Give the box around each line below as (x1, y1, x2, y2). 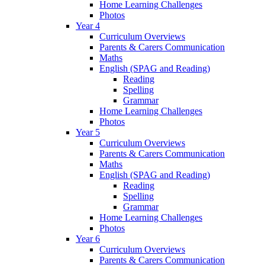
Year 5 (76, 127, 100, 137)
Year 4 (76, 20, 100, 31)
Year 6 (76, 233, 100, 244)
